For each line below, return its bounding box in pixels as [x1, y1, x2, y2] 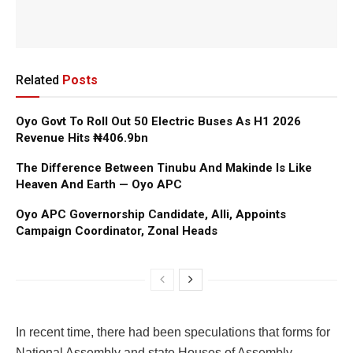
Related [16, 72, 59, 87]
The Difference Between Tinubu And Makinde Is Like [16, 160, 312, 175]
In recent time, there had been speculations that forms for [16, 325, 330, 339]
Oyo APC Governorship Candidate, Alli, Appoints [16, 206, 286, 221]
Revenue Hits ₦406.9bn [16, 130, 148, 145]
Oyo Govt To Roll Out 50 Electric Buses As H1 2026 [16, 113, 301, 128]
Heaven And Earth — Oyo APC [16, 176, 182, 191]
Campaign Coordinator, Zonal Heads [16, 223, 217, 238]
